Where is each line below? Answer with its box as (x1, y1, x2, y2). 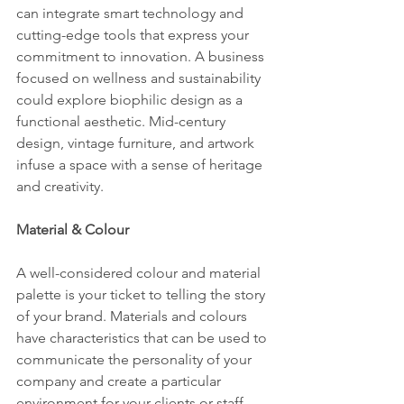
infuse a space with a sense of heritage (16, 156, 266, 173)
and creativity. (16, 178, 104, 195)
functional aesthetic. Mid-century (16, 113, 229, 130)
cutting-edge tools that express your (16, 26, 252, 43)
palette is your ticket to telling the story (16, 286, 269, 303)
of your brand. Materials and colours (16, 308, 251, 325)
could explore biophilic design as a (16, 91, 246, 108)
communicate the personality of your (16, 351, 255, 368)
